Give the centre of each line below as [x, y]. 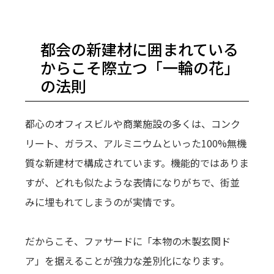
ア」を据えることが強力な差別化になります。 [127, 261]
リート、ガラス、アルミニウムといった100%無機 [135, 143]
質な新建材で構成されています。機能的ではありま [137, 163]
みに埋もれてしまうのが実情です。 [102, 202]
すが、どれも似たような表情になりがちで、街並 [132, 183]
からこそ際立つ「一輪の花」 [139, 68]
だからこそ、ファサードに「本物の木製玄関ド [128, 241]
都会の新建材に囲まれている [139, 49]
